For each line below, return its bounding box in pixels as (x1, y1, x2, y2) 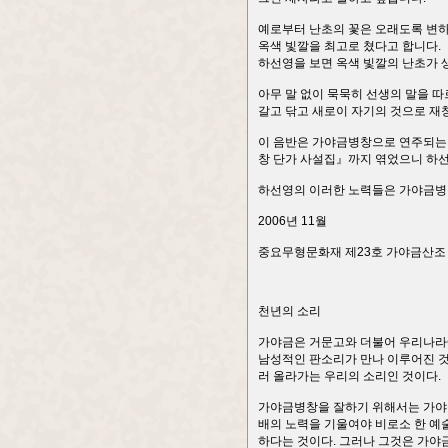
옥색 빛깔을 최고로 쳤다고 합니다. (258, 39, 441, 53)
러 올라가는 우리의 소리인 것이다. (258, 369, 441, 383)
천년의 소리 (258, 304, 321, 318)
